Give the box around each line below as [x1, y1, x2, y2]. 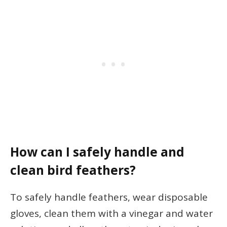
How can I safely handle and [10, 143, 184, 161]
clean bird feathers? [10, 162, 136, 179]
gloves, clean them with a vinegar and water [10, 206, 213, 220]
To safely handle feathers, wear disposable [10, 190, 208, 204]
